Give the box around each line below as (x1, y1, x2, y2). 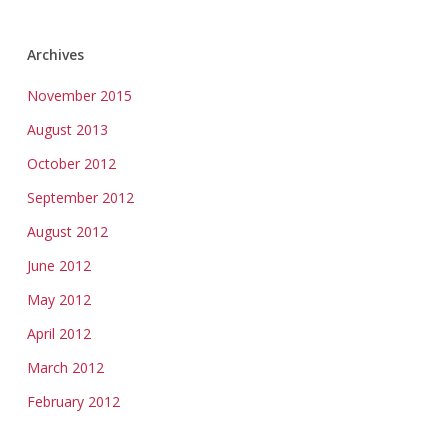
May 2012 (26, 290, 91, 309)
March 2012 (26, 358, 104, 377)
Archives (26, 45, 84, 64)
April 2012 (26, 324, 91, 343)
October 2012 (26, 154, 116, 173)
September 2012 (26, 188, 134, 207)
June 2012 (26, 256, 91, 275)
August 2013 (26, 120, 108, 139)
